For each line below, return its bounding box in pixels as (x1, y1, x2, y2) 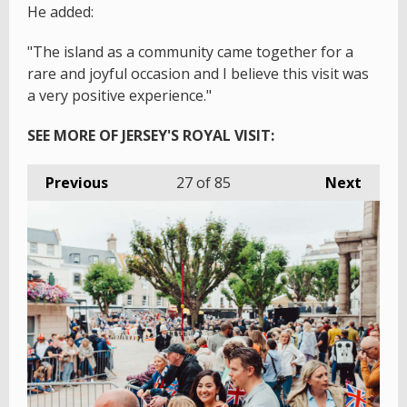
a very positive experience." (27, 84, 212, 105)
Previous (45, 172, 108, 193)
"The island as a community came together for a (27, 41, 353, 62)
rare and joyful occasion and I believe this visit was (27, 63, 369, 84)
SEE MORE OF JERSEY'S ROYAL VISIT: (27, 124, 278, 145)
